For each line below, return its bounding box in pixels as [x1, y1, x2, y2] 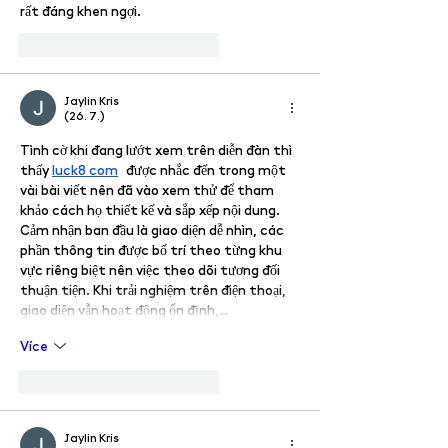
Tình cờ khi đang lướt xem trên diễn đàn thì [20, 140, 295, 158]
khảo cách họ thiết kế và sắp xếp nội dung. [20, 200, 283, 218]
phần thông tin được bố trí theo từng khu [20, 240, 285, 258]
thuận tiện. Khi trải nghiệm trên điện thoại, [20, 280, 289, 298]
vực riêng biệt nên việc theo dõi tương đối [20, 260, 283, 278]
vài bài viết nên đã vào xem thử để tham [20, 180, 277, 198]
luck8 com [52, 160, 118, 178]
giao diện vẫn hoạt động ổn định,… [20, 300, 228, 318]
